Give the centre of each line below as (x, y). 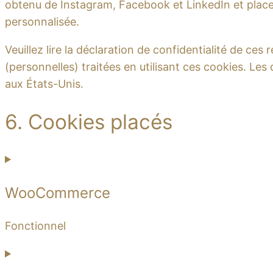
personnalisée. (42, 22)
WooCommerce (58, 193)
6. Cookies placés (89, 122)
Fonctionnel (35, 225)
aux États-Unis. (44, 84)
